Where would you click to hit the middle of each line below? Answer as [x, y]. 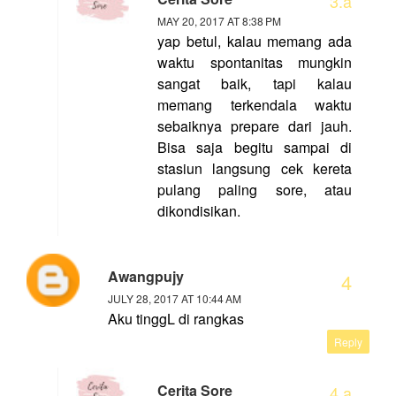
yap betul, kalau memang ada [255, 42]
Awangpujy [146, 277]
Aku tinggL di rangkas [176, 319]
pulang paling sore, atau [255, 190]
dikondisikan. [199, 211]
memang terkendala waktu [255, 105]
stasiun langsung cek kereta [255, 169]
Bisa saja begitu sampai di [255, 148]
